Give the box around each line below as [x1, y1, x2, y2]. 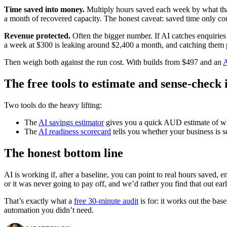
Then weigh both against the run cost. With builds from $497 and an [4, 58, 223, 67]
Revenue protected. [4, 31, 70, 41]
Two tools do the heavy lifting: [4, 101, 102, 110]
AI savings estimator [39, 118, 104, 127]
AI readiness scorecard [39, 127, 111, 136]
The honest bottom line [4, 146, 123, 160]
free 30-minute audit [74, 196, 138, 205]
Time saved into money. [4, 5, 85, 14]
